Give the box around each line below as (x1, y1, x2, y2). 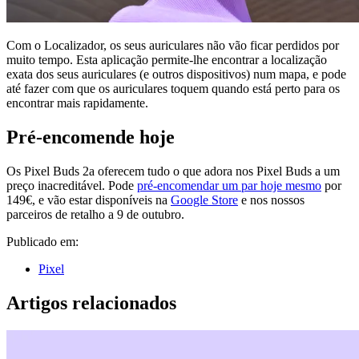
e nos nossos (238, 192, 305, 207)
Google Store (171, 192, 238, 207)
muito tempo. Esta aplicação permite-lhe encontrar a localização (6, 53, 327, 67)
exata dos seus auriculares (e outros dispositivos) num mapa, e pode (6, 67, 346, 82)
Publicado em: (6, 234, 79, 248)
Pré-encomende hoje (6, 126, 175, 147)
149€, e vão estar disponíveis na (6, 192, 171, 207)
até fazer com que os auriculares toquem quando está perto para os (6, 82, 340, 96)
